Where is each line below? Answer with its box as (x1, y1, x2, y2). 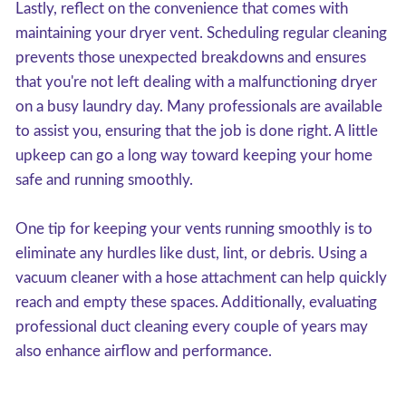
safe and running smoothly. (15, 172, 193, 188)
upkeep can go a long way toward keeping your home (15, 148, 372, 163)
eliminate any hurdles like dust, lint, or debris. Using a (15, 246, 367, 261)
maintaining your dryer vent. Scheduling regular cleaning (15, 25, 387, 41)
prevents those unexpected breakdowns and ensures (15, 50, 366, 65)
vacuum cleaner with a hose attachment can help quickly (15, 270, 387, 285)
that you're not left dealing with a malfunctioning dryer (15, 74, 377, 90)
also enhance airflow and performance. (15, 343, 272, 359)
